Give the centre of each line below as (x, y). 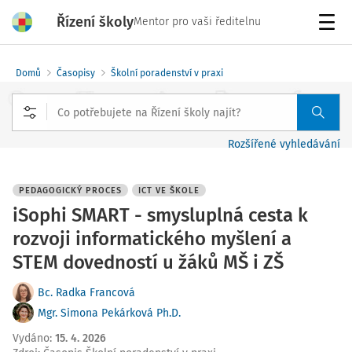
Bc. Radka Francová (86, 293)
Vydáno (31, 338)
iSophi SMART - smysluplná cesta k (160, 215)
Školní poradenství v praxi (167, 73)
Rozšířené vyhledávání (284, 144)
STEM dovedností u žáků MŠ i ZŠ (148, 262)
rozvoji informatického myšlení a (152, 239)
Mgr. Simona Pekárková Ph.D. (109, 313)
